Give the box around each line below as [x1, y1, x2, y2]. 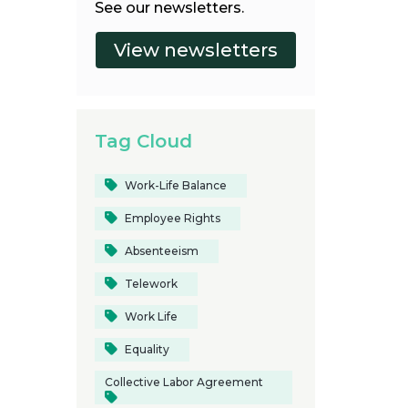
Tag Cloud [94, 130, 192, 153]
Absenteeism [124, 244, 199, 259]
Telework [124, 277, 178, 291]
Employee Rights [124, 211, 220, 226]
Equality [124, 342, 169, 357]
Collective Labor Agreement [104, 375, 263, 390]
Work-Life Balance [124, 178, 227, 193]
